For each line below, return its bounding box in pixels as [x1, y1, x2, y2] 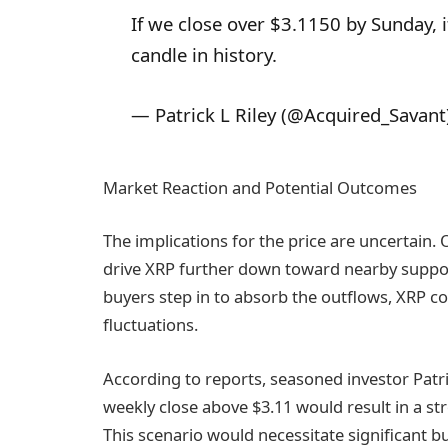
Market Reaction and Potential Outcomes [103, 175, 417, 199]
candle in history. [130, 42, 277, 68]
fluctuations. [103, 313, 198, 337]
